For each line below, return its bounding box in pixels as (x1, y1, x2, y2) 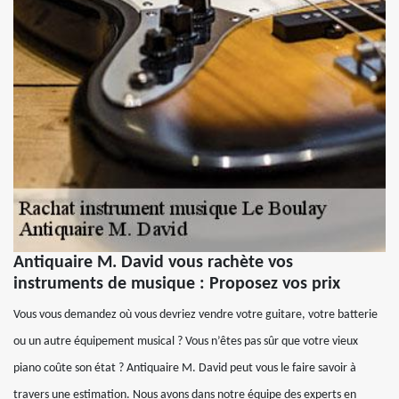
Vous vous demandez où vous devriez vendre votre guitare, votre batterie (13, 307, 378, 322)
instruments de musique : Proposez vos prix (13, 274, 340, 293)
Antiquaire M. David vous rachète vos (13, 253, 293, 272)
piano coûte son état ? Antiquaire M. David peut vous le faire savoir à (13, 361, 356, 375)
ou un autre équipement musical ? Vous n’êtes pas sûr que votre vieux (13, 334, 358, 348)
